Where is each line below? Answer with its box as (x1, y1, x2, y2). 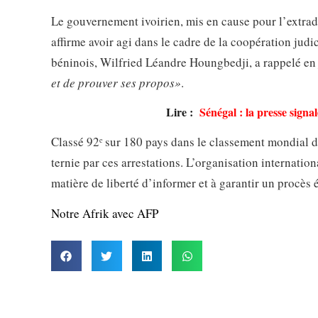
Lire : (166, 103, 200, 120)
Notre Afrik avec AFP (51, 205, 158, 221)
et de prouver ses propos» (51, 74, 181, 91)
